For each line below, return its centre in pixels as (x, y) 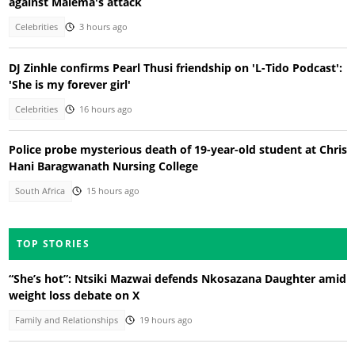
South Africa (40, 191)
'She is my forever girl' (69, 84)
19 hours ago (166, 320)
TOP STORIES (53, 243)
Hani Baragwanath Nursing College (103, 166)
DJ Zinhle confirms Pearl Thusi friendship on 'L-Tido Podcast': (175, 67)
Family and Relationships (67, 320)
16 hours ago (105, 109)
